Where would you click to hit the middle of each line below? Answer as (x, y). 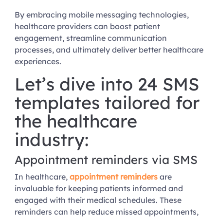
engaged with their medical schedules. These (98, 200)
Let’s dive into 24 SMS (107, 84)
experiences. (39, 62)
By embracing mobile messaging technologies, (102, 15)
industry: (52, 140)
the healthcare (76, 121)
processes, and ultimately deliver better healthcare (109, 50)
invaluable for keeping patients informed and (99, 189)
